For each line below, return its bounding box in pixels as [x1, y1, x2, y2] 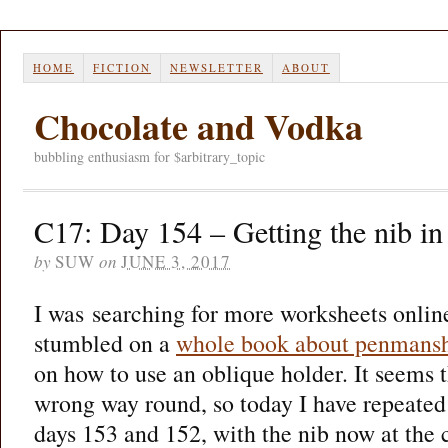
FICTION [92, 59, 151, 75]
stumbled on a [34, 326, 176, 359]
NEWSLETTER [169, 59, 263, 75]
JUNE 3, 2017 [121, 249, 231, 273]
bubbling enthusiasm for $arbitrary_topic [34, 146, 265, 166]
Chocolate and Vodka [34, 99, 363, 152]
